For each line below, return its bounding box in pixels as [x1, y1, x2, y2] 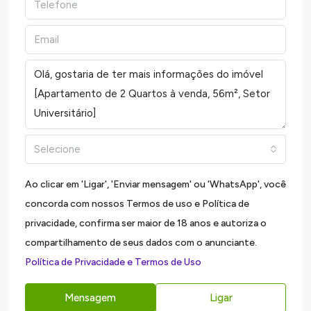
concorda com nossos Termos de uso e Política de [25, 198, 249, 210]
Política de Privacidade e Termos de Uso [25, 256, 201, 269]
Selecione [34, 143, 81, 156]
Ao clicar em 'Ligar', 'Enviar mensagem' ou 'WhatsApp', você [25, 178, 286, 191]
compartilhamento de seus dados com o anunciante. [25, 237, 257, 249]
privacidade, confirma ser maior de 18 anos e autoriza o [25, 217, 267, 230]
